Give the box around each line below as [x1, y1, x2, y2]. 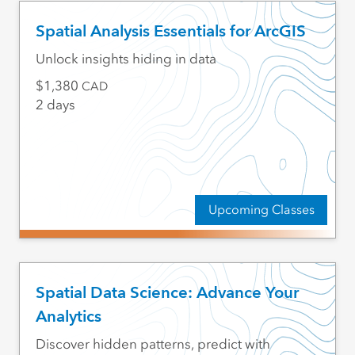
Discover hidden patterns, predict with [35, 336, 270, 353]
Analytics [35, 307, 101, 326]
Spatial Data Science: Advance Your [35, 283, 299, 303]
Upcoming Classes [208, 201, 315, 217]
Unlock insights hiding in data [35, 51, 216, 67]
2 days [35, 97, 75, 113]
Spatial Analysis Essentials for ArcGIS [35, 21, 306, 41]
